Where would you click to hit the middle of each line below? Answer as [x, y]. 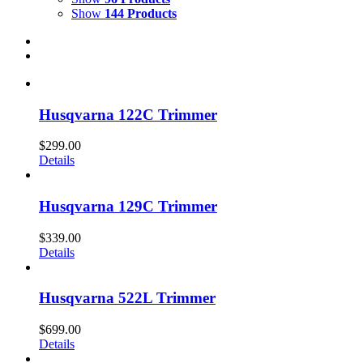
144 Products [141, 13]
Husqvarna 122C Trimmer [128, 114]
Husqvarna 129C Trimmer [128, 206]
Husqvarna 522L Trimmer [127, 298]
